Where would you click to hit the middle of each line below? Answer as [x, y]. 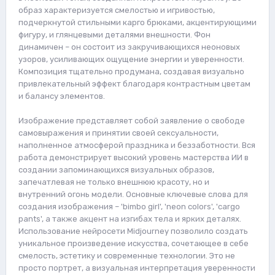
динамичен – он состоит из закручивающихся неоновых [129, 47]
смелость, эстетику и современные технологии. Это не [127, 255]
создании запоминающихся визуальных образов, [116, 169]
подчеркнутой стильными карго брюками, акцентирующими [137, 22]
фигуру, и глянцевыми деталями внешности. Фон [114, 34]
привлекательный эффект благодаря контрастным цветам [134, 83]
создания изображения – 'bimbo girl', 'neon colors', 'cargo [129, 206]
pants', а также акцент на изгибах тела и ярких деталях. [130, 219]
